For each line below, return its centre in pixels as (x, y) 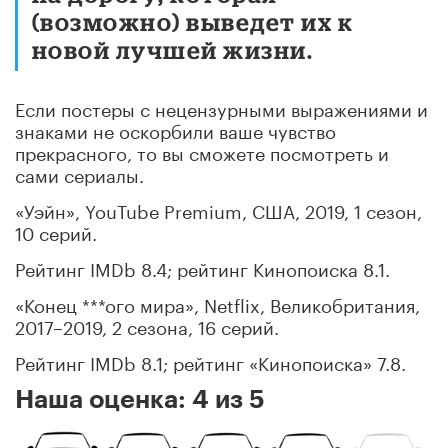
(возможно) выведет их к (193, 21)
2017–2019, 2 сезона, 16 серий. (147, 324)
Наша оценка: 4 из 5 (140, 399)
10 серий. (56, 230)
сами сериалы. (79, 172)
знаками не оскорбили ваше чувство (175, 128)
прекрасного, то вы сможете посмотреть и (202, 150)
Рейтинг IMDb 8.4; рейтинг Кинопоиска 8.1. (202, 266)
